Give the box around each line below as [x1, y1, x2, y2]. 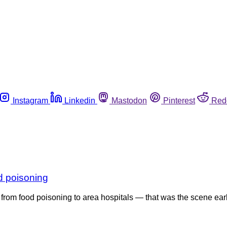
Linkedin [64, 96, 95, 105]
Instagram [13, 96, 48, 105]
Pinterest [163, 96, 195, 105]
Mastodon [111, 96, 147, 105]
